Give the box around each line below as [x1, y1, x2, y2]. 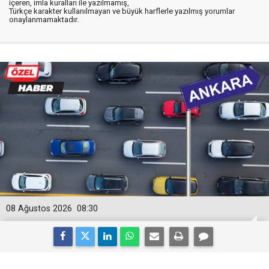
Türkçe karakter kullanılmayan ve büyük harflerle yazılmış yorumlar [9, 7, 235, 16]
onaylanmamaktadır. [9, 15, 79, 24]
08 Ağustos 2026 [6, 204, 72, 214]
